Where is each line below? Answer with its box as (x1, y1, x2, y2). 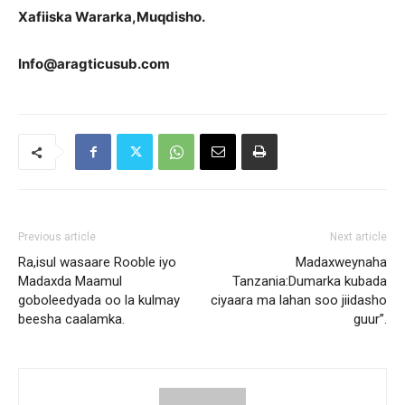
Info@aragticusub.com (18, 55, 170, 72)
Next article (330, 231, 387, 243)
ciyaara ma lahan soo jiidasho (211, 292, 387, 308)
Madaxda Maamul (18, 273, 122, 289)
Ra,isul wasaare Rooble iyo (18, 254, 176, 270)
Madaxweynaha (296, 254, 387, 270)
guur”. (353, 311, 387, 327)
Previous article (18, 231, 96, 243)
